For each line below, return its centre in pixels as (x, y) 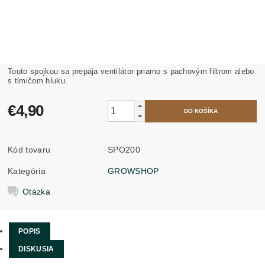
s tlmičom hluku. (38, 80)
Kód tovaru (29, 149)
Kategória (27, 171)
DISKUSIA (36, 249)
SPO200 (124, 149)
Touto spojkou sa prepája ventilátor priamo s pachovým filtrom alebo (131, 71)
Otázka (37, 191)
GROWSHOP (133, 171)
